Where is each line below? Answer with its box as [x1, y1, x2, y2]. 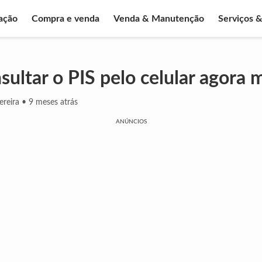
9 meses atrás [29, 98, 78, 106]
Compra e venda [32, 13, 99, 23]
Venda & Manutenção [113, 13, 204, 23]
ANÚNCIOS [115, 119, 147, 125]
